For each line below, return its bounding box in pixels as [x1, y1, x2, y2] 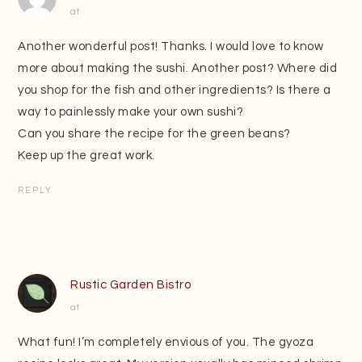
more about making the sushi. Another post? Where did [18, 62, 338, 75]
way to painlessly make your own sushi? [18, 106, 244, 119]
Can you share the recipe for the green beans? [18, 128, 291, 141]
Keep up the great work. [18, 149, 155, 162]
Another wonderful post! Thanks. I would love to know [18, 40, 324, 53]
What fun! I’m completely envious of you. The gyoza [18, 336, 314, 349]
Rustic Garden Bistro [70, 279, 192, 292]
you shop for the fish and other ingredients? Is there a [18, 84, 331, 97]
